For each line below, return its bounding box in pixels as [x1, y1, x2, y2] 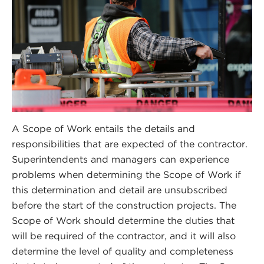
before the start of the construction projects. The [12, 200, 236, 212]
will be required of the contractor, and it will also [12, 230, 236, 242]
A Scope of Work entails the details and [12, 123, 195, 135]
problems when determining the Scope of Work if [12, 169, 241, 181]
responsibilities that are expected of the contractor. [12, 138, 247, 150]
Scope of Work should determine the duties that [12, 215, 235, 227]
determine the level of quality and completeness [12, 246, 233, 258]
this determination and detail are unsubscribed [12, 184, 227, 196]
